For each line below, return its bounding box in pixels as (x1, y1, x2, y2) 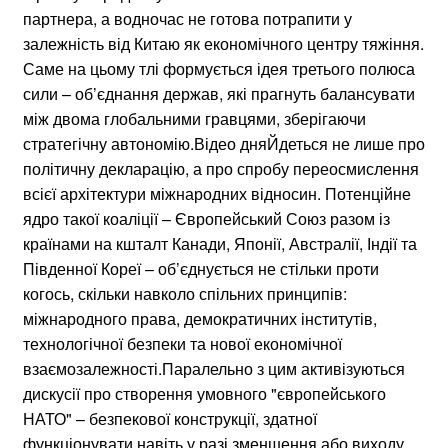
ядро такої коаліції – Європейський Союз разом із (23, 206, 390, 230)
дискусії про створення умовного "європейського (23, 381, 386, 405)
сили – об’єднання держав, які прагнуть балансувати (23, 81, 415, 105)
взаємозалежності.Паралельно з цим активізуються (23, 356, 405, 380)
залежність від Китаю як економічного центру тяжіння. (23, 31, 424, 55)
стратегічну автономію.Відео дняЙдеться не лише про (23, 131, 425, 155)
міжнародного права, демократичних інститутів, (23, 306, 377, 330)
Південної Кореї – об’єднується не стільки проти (23, 256, 379, 280)
